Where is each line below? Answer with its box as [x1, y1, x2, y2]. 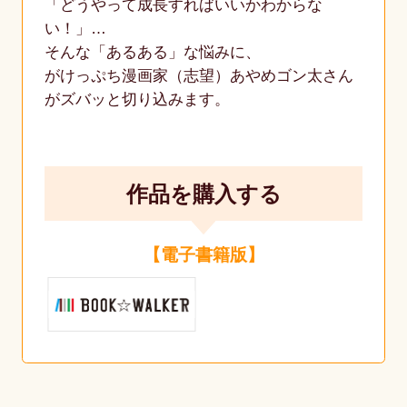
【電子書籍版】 [143, 244, 264, 264]
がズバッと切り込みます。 [44, 91, 230, 109]
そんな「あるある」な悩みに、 [44, 44, 261, 62]
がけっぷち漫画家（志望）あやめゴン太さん [44, 67, 353, 85]
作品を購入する [125, 181, 282, 206]
